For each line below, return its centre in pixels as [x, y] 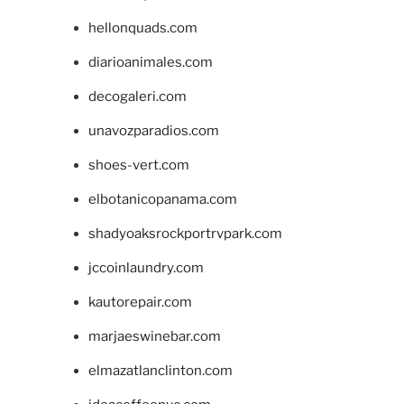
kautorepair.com [140, 303]
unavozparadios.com [153, 131]
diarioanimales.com [150, 63]
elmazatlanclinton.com [160, 371]
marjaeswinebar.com [154, 337]
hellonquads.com [142, 28]
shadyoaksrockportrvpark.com [185, 234]
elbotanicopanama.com [162, 200]
